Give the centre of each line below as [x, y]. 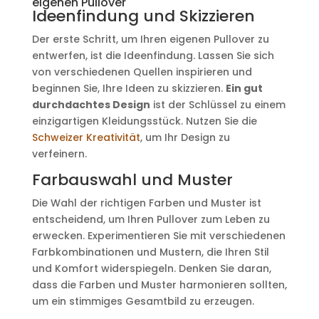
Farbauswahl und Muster [132, 180]
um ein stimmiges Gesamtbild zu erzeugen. [143, 301]
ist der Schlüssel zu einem [218, 105]
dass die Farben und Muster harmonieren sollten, [159, 285]
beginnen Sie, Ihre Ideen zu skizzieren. [129, 88]
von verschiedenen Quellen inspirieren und [142, 72]
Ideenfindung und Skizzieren [143, 16]
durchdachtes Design [91, 105]
